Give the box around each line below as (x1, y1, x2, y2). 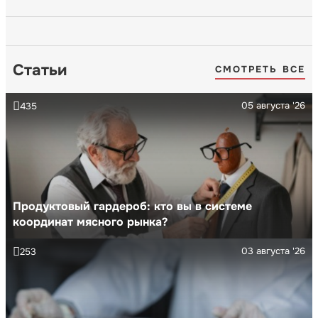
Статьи (13, 60, 67, 80)
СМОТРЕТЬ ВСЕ (214, 63, 305, 76)
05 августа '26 (241, 99, 305, 111)
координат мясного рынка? (13, 214, 168, 229)
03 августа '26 (241, 244, 305, 257)
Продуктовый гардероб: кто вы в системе (13, 198, 252, 214)
